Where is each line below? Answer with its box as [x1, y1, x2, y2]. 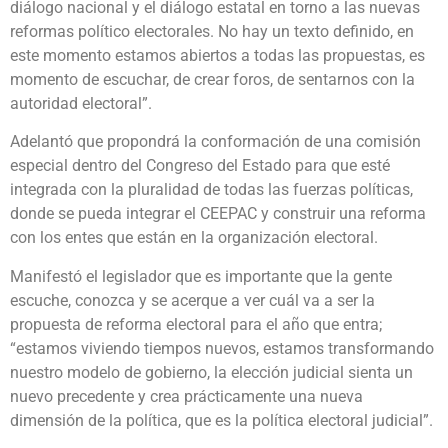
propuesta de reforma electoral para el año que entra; [10, 314, 382, 334]
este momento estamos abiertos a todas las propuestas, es [10, 45, 425, 65]
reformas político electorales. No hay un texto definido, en [10, 21, 414, 41]
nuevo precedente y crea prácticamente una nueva [10, 386, 363, 406]
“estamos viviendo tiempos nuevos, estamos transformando [10, 338, 434, 358]
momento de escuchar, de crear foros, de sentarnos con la [10, 69, 415, 89]
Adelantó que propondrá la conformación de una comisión [10, 132, 421, 152]
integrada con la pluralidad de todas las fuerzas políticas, [10, 180, 413, 200]
